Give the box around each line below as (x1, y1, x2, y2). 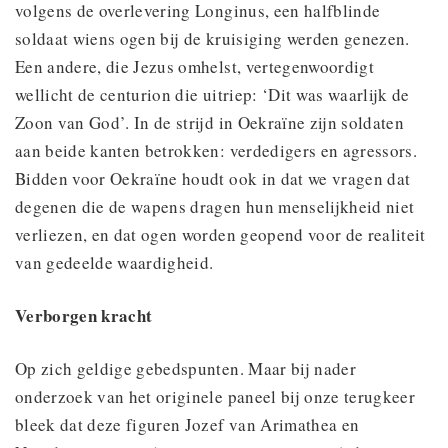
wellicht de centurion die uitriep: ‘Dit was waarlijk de (15, 82, 410, 106)
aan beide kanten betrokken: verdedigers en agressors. (15, 138, 418, 162)
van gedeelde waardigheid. (15, 250, 214, 274)
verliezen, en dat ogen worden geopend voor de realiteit (15, 222, 426, 246)
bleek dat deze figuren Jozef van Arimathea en (15, 412, 360, 436)
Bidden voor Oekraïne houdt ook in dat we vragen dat (15, 166, 411, 190)
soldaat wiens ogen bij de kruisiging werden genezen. (15, 26, 410, 50)
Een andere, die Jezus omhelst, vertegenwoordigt (15, 54, 374, 78)
